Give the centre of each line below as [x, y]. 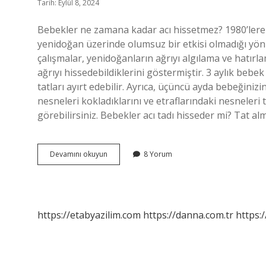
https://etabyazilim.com [89, 215]
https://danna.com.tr [188, 215]
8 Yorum [158, 154]
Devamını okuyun [79, 154]
